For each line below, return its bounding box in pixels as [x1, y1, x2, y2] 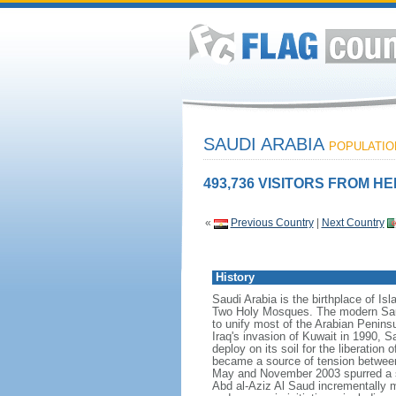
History [215, 270, 255, 284]
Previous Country [230, 217, 314, 229]
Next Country [321, 217, 385, 229]
